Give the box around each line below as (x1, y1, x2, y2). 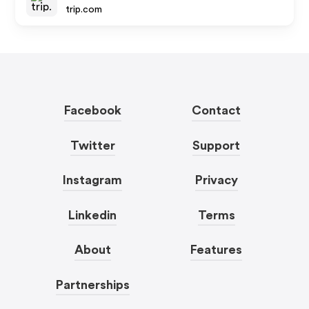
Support (192, 139, 241, 152)
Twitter (70, 139, 115, 152)
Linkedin (68, 208, 117, 221)
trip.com (66, 5, 103, 14)
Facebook (63, 104, 121, 117)
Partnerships (55, 278, 130, 291)
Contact (192, 104, 241, 117)
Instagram (63, 174, 123, 186)
